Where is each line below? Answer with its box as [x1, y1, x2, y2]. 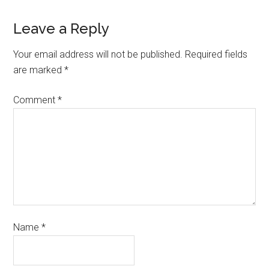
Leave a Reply [13, 20, 110, 38]
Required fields [185, 49, 248, 61]
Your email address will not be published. [13, 49, 183, 61]
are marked [13, 64, 65, 76]
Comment [13, 94, 58, 106]
